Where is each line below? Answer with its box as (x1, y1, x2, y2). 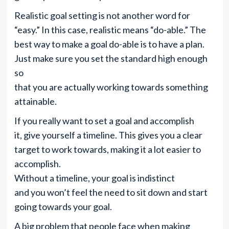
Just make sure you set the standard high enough (14, 53, 208, 64)
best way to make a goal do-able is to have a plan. (14, 38, 204, 50)
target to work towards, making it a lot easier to (14, 144, 201, 155)
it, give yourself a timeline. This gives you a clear (14, 129, 202, 141)
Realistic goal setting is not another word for (14, 10, 190, 21)
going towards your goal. (14, 201, 112, 212)
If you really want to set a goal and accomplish (14, 115, 194, 126)
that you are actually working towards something (14, 81, 208, 93)
